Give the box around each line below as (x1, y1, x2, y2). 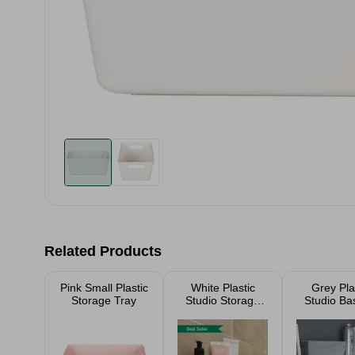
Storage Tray (71, 294, 136, 307)
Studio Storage (185, 294, 260, 307)
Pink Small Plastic (59, 281, 148, 294)
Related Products (44, 243, 162, 259)
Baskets (203, 307, 242, 319)
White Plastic (190, 281, 255, 294)
